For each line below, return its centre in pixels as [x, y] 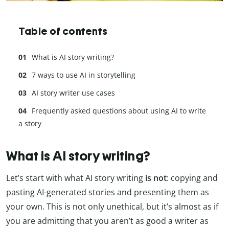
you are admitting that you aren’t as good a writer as [107, 221]
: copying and [192, 178]
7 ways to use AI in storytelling [84, 75]
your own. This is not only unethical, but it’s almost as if [112, 206]
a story [30, 124]
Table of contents [63, 31]
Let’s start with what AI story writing [76, 178]
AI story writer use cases [73, 93]
